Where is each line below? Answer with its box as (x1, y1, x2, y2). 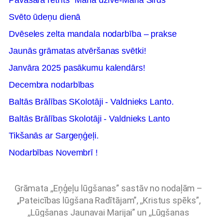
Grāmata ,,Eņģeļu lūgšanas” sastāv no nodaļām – (14, 183, 203, 193)
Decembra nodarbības (9, 80, 94, 90)
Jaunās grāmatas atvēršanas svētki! (9, 46, 146, 56)
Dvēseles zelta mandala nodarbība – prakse (9, 29, 177, 39)
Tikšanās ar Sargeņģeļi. (9, 131, 99, 140)
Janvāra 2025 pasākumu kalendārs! (9, 63, 145, 73)
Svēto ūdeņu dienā (9, 12, 81, 22)
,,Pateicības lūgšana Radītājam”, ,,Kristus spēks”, (16, 195, 201, 205)
